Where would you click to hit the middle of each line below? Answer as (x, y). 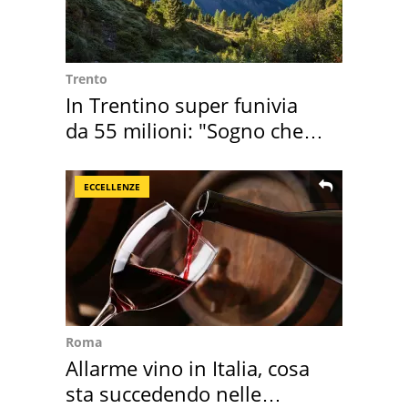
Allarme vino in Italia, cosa (188, 367)
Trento (87, 78)
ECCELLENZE (112, 186)
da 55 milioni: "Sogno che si (195, 130)
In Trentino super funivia (182, 104)
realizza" (105, 155)
